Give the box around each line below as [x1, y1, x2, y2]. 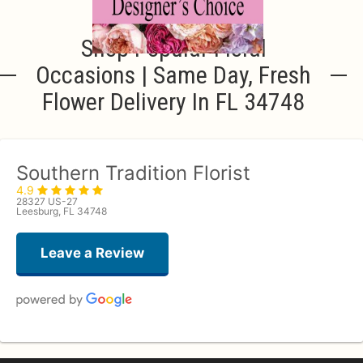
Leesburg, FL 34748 [16, 205, 107, 218]
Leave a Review [41, 245, 144, 262]
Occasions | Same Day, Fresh [36, 61, 311, 90]
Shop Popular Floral [80, 34, 267, 63]
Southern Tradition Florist [16, 161, 250, 186]
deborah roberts [53, 345, 130, 358]
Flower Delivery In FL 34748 [42, 88, 305, 117]
